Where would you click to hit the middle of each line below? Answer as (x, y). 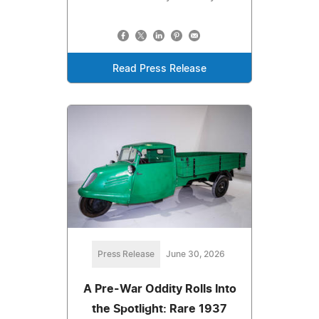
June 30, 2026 (195, 255)
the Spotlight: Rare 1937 (159, 309)
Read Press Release (159, 69)
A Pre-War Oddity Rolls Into (159, 289)
